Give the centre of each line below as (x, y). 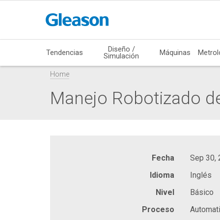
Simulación (122, 56)
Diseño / (121, 49)
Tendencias (65, 52)
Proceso (158, 209)
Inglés (201, 175)
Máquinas (175, 52)
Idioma (162, 175)
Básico (202, 192)
